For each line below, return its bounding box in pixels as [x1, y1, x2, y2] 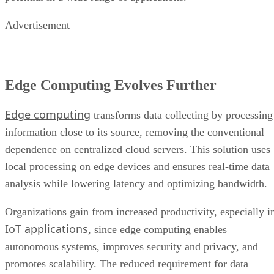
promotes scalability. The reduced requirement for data [5, 220, 248, 232]
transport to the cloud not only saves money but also [5, 237, 237, 250]
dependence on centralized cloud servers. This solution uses [5, 105, 270, 118]
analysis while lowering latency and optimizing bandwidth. [5, 139, 270, 152]
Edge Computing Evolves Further [5, 39, 217, 56]
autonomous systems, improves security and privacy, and [5, 202, 258, 215]
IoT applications [5, 183, 88, 199]
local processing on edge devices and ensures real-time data [5, 122, 270, 135]
